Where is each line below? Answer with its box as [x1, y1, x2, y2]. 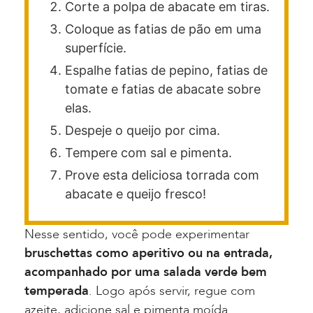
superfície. [65, 41, 126, 56]
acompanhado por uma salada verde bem [24, 263, 267, 282]
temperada [24, 282, 89, 300]
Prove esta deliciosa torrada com [65, 168, 259, 183]
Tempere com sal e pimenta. [65, 145, 232, 161]
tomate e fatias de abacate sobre [65, 82, 261, 97]
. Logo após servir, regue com [89, 282, 255, 300]
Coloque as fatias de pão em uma [65, 22, 261, 37]
